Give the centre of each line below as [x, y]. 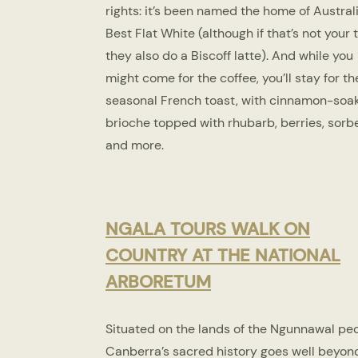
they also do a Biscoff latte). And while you [229, 56]
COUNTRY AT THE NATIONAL [223, 256]
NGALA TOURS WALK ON [208, 229]
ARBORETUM [158, 282]
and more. [135, 145]
